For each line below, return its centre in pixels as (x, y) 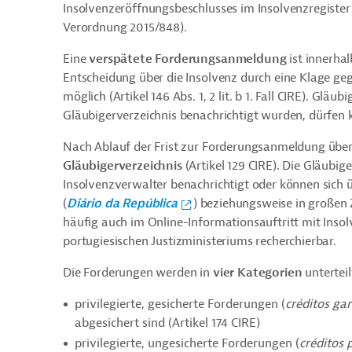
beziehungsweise (246, 203)
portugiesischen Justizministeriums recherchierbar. (200, 241)
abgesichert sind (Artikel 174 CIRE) (167, 323)
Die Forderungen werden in (138, 273)
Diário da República (122, 203)
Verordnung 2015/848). (125, 27)
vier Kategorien (257, 273)
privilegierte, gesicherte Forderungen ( (180, 304)
